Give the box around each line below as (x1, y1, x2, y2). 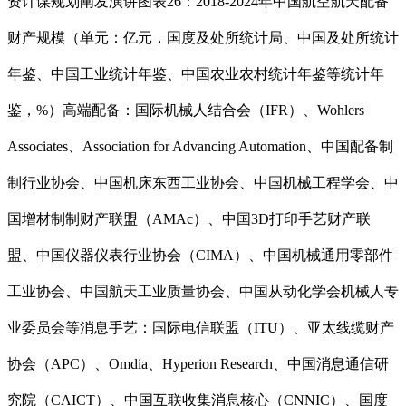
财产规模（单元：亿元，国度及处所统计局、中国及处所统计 (7, 30, 399, 46)
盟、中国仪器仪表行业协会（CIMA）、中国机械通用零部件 (7, 247, 393, 264)
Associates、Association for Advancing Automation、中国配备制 (7, 139, 393, 155)
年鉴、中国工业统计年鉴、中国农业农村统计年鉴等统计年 (7, 66, 384, 82)
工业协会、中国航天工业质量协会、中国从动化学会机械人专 (7, 284, 399, 300)
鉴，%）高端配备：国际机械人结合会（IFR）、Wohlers (7, 102, 364, 119)
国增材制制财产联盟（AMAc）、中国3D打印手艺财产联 (7, 211, 371, 227)
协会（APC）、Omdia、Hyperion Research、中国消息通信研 (7, 356, 389, 372)
